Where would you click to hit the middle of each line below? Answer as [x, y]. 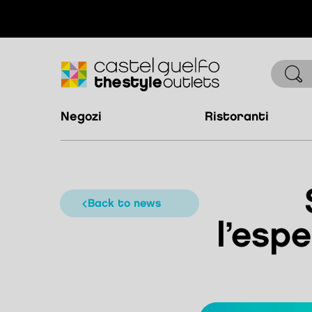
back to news [128, 204]
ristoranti [241, 116]
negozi [86, 116]
